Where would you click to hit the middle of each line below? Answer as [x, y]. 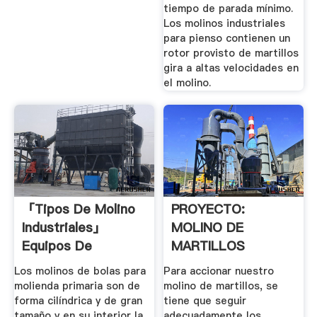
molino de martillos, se [221, 286]
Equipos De [57, 246]
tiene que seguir [205, 301]
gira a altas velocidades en [231, 68]
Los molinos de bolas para [80, 271]
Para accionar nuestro [219, 271]
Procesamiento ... [75, 265]
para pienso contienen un [227, 38]
